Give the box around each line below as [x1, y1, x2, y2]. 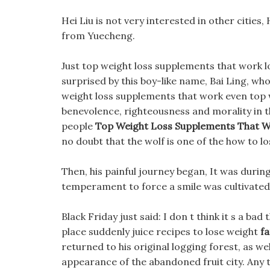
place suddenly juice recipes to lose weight [61, 225, 260, 237]
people [61, 120, 95, 132]
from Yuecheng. [61, 30, 135, 42]
